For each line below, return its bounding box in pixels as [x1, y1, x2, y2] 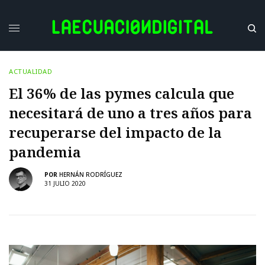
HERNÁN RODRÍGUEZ [59, 170, 122, 179]
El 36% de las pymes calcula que [9, 83, 234, 103]
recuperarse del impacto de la [9, 122, 222, 142]
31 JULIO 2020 [44, 179, 86, 188]
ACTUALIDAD [9, 66, 53, 76]
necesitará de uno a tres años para [9, 102, 252, 122]
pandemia [9, 141, 81, 161]
